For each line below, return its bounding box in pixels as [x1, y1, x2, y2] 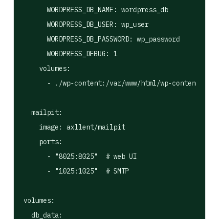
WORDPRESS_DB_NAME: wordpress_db [23, 5, 168, 14]
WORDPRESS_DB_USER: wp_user [23, 20, 149, 29]
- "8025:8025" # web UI [23, 152, 137, 161]
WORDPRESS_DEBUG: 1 [23, 49, 117, 58]
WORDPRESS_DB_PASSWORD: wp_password [23, 35, 180, 44]
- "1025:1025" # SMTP [23, 167, 129, 175]
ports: [23, 137, 63, 146]
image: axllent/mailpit [23, 123, 125, 131]
